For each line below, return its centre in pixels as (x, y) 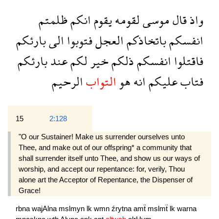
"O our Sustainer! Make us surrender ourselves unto (102, 136)
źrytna (122, 209)
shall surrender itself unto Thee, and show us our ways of (109, 158)
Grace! (30, 190)
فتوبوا (78, 40)
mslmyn (73, 209)
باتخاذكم (145, 40)
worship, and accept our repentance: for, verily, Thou (102, 169)
